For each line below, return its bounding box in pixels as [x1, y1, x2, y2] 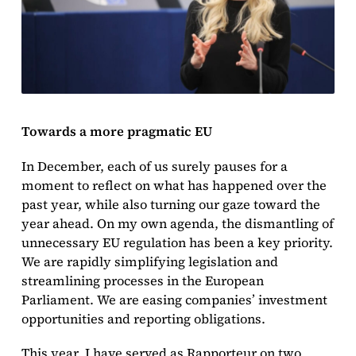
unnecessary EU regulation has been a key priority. [21, 233, 333, 251]
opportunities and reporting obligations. [21, 309, 265, 327]
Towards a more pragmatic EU [21, 122, 212, 141]
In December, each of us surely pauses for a [21, 157, 288, 175]
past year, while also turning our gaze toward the [21, 195, 320, 213]
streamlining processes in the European [21, 271, 264, 289]
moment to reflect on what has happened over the [21, 176, 327, 194]
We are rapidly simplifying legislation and [21, 252, 278, 270]
